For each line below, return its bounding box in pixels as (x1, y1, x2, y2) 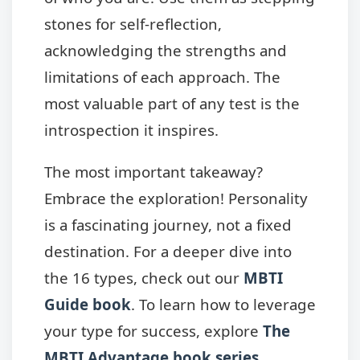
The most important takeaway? (44, 161, 263, 182)
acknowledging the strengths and (44, 39, 287, 60)
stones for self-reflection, (44, 13, 222, 34)
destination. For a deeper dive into (44, 240, 292, 261)
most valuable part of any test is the (44, 92, 300, 113)
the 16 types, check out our (44, 267, 243, 288)
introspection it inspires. (44, 119, 219, 140)
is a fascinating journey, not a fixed (44, 214, 292, 235)
